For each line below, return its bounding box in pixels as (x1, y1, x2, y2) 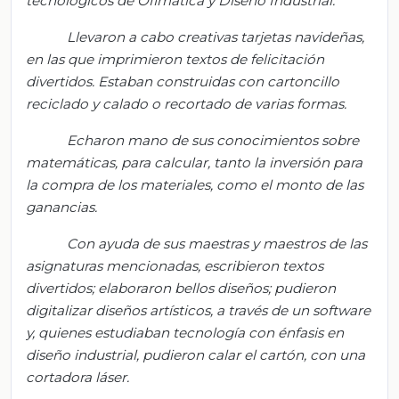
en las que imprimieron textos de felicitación (26, 50, 324, 68)
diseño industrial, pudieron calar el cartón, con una (26, 346, 365, 363)
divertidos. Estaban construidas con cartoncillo (26, 72, 339, 90)
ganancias (26, 198, 94, 216)
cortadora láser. (26, 368, 129, 386)
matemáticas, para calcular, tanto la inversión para (26, 153, 362, 171)
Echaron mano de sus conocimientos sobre (66, 131, 359, 149)
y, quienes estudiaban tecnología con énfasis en (26, 323, 344, 341)
